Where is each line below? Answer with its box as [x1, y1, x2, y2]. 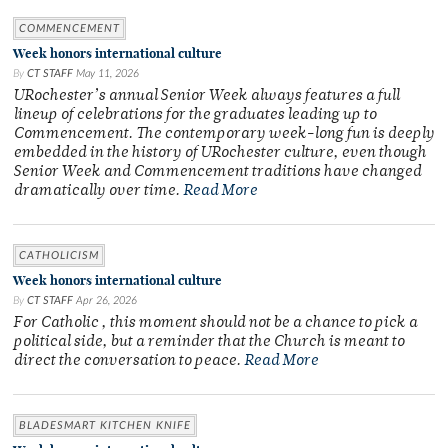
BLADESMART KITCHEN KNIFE [19, 420, 191, 432]
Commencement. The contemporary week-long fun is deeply [13, 127, 434, 143]
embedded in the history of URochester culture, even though [13, 146, 426, 162]
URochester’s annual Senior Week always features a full [13, 89, 399, 105]
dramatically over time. [13, 184, 183, 200]
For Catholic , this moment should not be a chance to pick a [13, 316, 417, 332]
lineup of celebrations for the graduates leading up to [13, 108, 376, 124]
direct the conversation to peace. [13, 354, 244, 370]
